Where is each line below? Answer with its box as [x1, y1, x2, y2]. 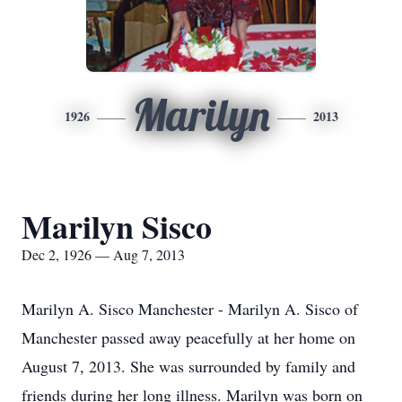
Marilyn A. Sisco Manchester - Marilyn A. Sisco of [22, 298, 358, 319]
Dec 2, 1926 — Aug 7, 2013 [22, 245, 185, 264]
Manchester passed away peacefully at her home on [22, 327, 355, 348]
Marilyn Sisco [22, 203, 212, 249]
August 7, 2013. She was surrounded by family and [22, 355, 355, 377]
